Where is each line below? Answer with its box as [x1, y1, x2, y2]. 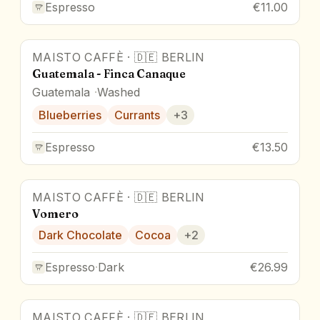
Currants [114, 107, 160, 122]
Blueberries [39, 107, 101, 122]
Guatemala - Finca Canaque [32, 66, 186, 81]
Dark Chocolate [39, 227, 122, 242]
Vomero [32, 206, 79, 221]
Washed [97, 84, 140, 99]
